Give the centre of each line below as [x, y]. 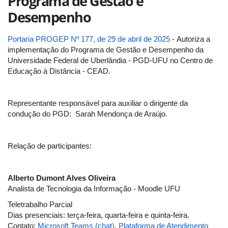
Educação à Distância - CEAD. [59, 71]
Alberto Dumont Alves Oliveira [62, 178]
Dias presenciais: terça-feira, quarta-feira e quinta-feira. [98, 215]
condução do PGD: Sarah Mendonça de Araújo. [88, 113]
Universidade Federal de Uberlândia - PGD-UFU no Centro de [110, 60]
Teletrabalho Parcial [40, 204]
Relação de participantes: [50, 146]
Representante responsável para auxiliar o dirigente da [98, 103]
